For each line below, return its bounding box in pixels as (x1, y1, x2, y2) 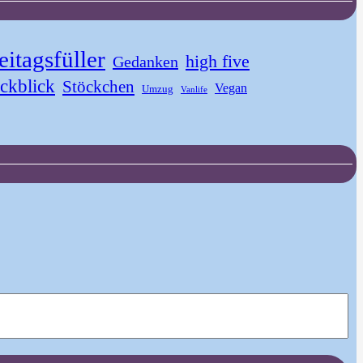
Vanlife (181, 85, 207, 95)
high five (186, 51, 250, 72)
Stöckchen (62, 77, 135, 97)
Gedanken (113, 53, 178, 71)
